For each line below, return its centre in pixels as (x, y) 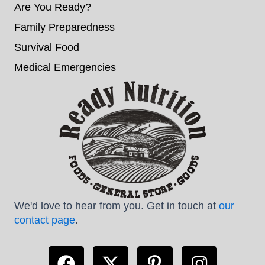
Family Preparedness (64, 27)
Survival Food (47, 47)
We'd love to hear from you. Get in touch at (117, 206)
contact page (45, 220)
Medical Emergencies (65, 67)
